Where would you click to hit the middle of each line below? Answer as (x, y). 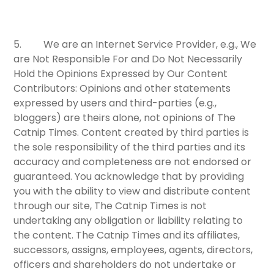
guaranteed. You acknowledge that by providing (129, 176)
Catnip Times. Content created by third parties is (131, 132)
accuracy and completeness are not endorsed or (133, 161)
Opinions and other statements (154, 88)
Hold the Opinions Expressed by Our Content (121, 73)
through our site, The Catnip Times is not (110, 206)
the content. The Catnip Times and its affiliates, (127, 235)
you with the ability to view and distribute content (132, 191)
